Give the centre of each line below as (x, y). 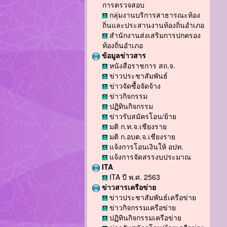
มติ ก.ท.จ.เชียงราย (137, 126)
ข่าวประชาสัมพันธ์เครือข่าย (152, 197)
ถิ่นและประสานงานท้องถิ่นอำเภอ (153, 25)
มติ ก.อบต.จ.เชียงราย (141, 136)
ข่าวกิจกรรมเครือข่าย (142, 207)
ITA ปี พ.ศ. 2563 (134, 177)
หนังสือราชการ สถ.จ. (141, 65)
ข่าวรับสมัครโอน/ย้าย (142, 116)
